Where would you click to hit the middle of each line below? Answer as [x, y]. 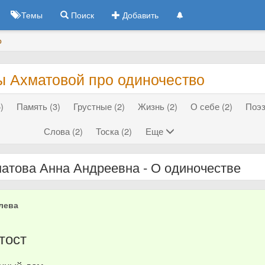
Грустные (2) [99, 106]
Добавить [139, 15]
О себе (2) [211, 106]
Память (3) [38, 106]
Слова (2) [64, 131]
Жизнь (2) [157, 106]
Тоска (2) [114, 131]
